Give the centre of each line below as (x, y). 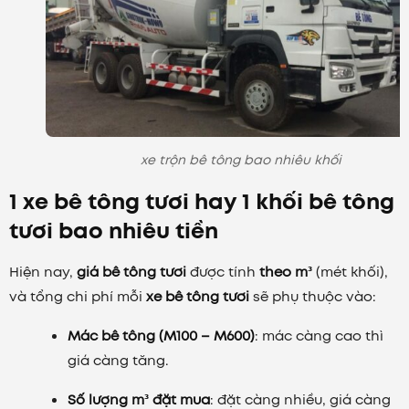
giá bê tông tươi (131, 273)
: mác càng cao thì (319, 336)
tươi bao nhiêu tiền (114, 231)
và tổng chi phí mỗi (78, 297)
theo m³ (286, 273)
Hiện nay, (43, 273)
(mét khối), (350, 273)
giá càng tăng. (118, 361)
